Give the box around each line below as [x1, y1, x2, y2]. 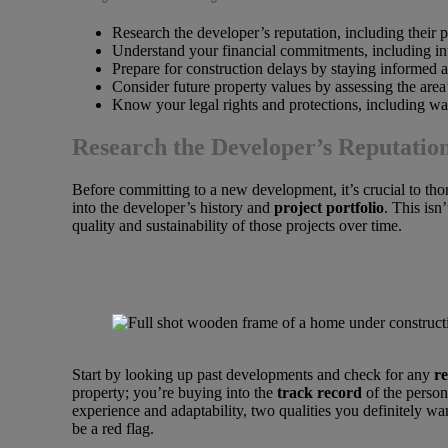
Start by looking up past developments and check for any [72, 366, 434, 383]
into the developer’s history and [72, 198, 274, 216]
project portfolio [274, 198, 384, 216]
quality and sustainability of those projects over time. [72, 216, 402, 234]
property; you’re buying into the [72, 384, 277, 401]
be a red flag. [72, 420, 154, 437]
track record [277, 384, 362, 401]
